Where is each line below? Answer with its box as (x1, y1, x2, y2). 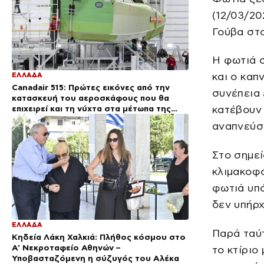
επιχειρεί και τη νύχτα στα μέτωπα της (12, 104, 171, 114)
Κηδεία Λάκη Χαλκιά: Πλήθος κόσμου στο (12, 232, 186, 242)
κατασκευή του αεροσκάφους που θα (12, 93, 169, 103)
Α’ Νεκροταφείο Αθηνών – (12, 243, 120, 253)
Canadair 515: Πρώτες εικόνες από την (12, 82, 170, 93)
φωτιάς (12, 114, 42, 124)
